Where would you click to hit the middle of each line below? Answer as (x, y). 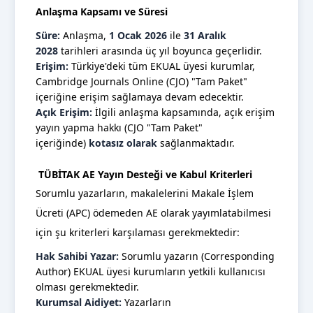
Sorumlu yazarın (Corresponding (197, 256)
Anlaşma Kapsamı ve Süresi (102, 12)
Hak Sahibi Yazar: (77, 256)
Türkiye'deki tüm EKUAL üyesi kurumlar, (162, 66)
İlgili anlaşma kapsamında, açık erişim (185, 112)
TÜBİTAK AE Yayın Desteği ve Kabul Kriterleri (144, 175)
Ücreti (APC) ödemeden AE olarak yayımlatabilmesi (153, 213)
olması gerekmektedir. (87, 287)
